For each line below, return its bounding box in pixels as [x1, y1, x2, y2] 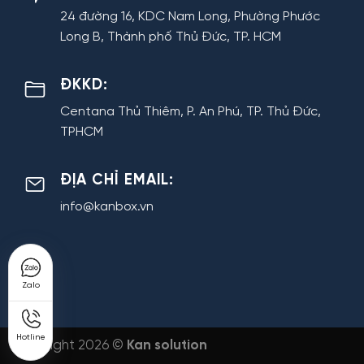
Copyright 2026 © [12, 338, 127, 353]
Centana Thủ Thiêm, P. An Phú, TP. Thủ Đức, [60, 104, 322, 119]
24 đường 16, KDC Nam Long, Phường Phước [60, 9, 321, 24]
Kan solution [127, 338, 207, 353]
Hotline [15, 333, 45, 342]
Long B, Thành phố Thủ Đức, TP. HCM [60, 29, 282, 44]
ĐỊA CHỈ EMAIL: [60, 171, 175, 188]
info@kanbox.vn [60, 199, 154, 214]
